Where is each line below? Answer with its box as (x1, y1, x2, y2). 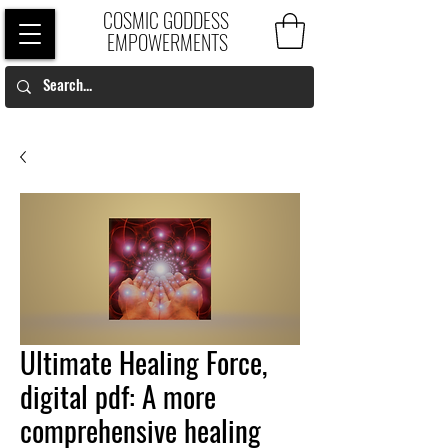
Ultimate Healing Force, (20, 339, 267, 383)
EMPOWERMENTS (107, 27, 228, 57)
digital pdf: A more (20, 373, 216, 417)
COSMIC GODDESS (102, 5, 233, 35)
